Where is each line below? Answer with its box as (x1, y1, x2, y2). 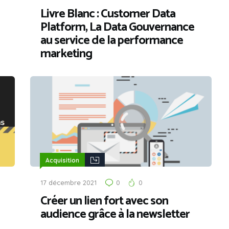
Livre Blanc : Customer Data (40, 4, 175, 24)
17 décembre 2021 (40, 178, 97, 187)
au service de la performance (40, 30, 183, 51)
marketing (40, 43, 92, 64)
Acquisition (45, 156, 79, 165)
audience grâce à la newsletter (40, 204, 190, 224)
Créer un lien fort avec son (40, 191, 168, 211)
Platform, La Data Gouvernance (40, 17, 194, 37)
